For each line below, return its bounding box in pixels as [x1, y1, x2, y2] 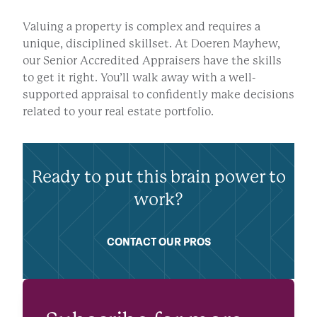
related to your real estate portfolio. [23, 105, 214, 119]
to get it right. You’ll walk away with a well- [23, 71, 255, 85]
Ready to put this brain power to [31, 167, 286, 188]
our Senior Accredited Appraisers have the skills [23, 54, 282, 68]
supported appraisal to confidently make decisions [23, 88, 294, 102]
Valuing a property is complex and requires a [23, 20, 260, 34]
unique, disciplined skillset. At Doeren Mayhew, [23, 37, 280, 51]
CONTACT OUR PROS [106, 236, 211, 250]
